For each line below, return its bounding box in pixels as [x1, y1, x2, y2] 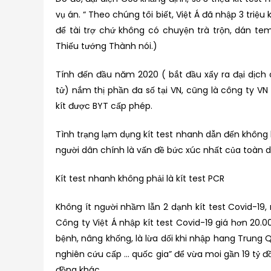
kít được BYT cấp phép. [56, 99, 152, 112]
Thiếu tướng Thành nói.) [56, 39, 157, 52]
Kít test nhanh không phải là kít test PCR [56, 172, 224, 184]
